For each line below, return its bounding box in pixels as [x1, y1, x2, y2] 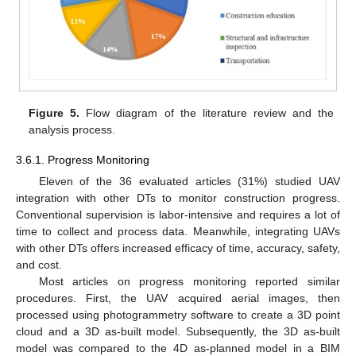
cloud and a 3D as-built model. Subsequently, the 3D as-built [16, 325, 340, 339]
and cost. [16, 258, 62, 272]
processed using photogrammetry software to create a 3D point [16, 308, 340, 322]
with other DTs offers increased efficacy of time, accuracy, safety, [16, 242, 340, 255]
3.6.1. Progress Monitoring [16, 153, 149, 167]
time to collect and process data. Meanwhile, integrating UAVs [16, 225, 340, 238]
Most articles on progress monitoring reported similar [38, 275, 340, 288]
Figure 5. [29, 106, 80, 119]
